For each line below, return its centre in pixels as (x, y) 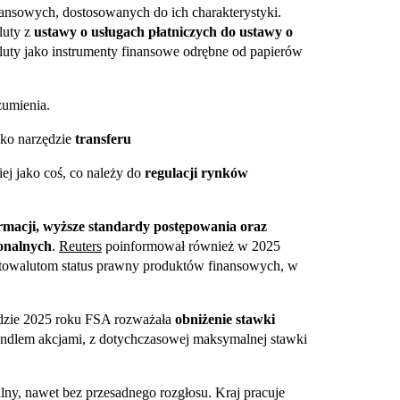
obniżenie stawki (225, 320)
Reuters (80, 246)
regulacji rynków (196, 173)
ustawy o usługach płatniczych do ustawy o (163, 32)
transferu (103, 139)
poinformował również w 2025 (191, 246)
